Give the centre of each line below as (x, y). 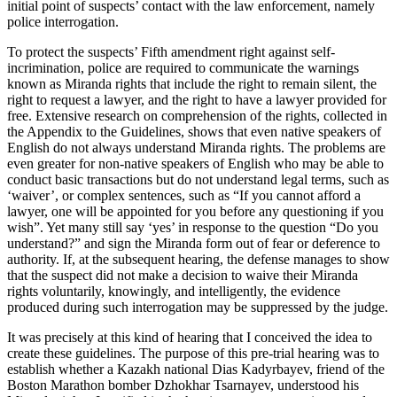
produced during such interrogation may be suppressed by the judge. (198, 307)
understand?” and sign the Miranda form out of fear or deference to (194, 243)
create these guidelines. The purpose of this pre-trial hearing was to (193, 353)
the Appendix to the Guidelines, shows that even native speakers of (194, 131)
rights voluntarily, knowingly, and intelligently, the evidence (174, 291)
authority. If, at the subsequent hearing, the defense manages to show (198, 259)
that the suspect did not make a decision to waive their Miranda (183, 275)
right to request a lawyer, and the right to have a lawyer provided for (197, 99)
